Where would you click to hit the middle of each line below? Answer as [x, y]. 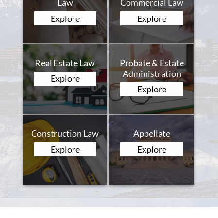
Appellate [152, 134]
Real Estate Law [65, 63]
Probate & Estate [152, 63]
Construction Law [65, 134]
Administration [152, 73]
